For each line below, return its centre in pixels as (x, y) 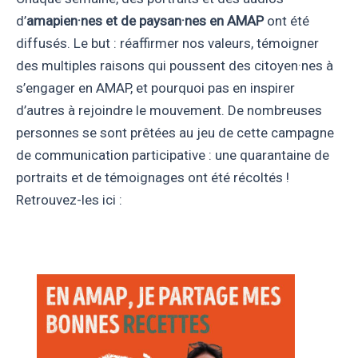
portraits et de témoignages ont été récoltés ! (153, 178)
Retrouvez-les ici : (69, 200)
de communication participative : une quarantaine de (173, 155)
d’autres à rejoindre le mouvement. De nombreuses (169, 111)
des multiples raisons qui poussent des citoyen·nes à (175, 66)
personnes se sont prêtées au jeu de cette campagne (175, 133)
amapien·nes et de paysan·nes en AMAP (145, 21)
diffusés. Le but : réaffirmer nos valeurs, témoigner (167, 44)
